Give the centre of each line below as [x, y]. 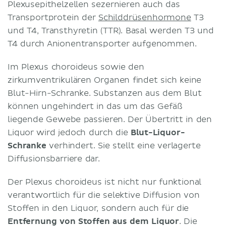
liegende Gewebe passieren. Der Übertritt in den [110, 119]
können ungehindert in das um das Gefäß [95, 106]
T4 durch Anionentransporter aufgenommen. [103, 44]
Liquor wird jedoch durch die [69, 132]
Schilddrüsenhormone [145, 17]
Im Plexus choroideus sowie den [76, 67]
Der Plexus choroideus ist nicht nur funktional [105, 182]
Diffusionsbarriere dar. [55, 159]
